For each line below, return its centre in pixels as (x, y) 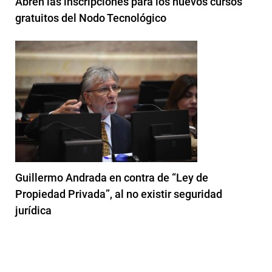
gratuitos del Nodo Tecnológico (91, 18)
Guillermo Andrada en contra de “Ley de (112, 177)
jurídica (33, 210)
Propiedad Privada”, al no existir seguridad (119, 194)
